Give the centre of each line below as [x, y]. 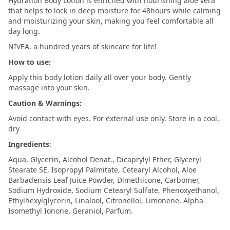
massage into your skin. [49, 88]
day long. [24, 31]
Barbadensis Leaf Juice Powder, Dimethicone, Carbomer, [104, 180]
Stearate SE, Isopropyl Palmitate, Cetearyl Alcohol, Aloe [102, 170]
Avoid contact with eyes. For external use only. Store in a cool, [114, 119]
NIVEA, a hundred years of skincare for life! [82, 47]
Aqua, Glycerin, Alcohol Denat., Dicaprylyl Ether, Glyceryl [105, 160]
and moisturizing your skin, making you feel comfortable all [111, 21]
